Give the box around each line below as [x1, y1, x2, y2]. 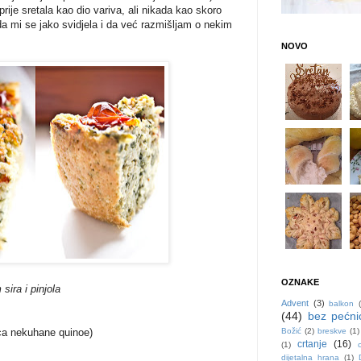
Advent [281, 298, 309, 309]
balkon [329, 299, 355, 309]
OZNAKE [281, 277, 319, 288]
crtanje [297, 338, 327, 351]
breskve [317, 326, 346, 336]
